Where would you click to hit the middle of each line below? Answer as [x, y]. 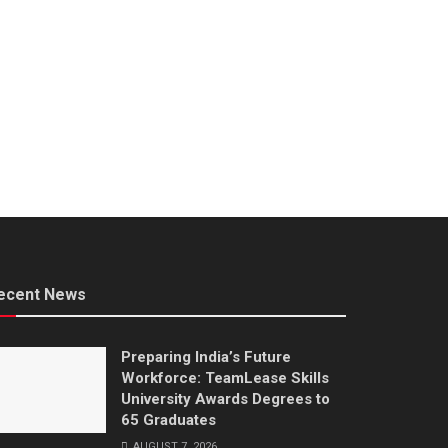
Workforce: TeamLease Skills [225, 377]
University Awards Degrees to [225, 398]
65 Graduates [168, 419]
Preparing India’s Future [206, 356]
